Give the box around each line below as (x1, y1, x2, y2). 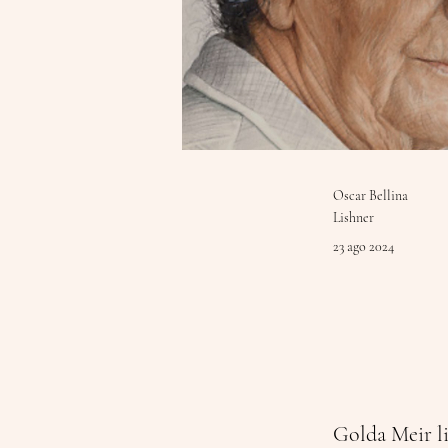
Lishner (333, 209, 374, 226)
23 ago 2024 (333, 238, 394, 255)
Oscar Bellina (333, 187, 408, 204)
